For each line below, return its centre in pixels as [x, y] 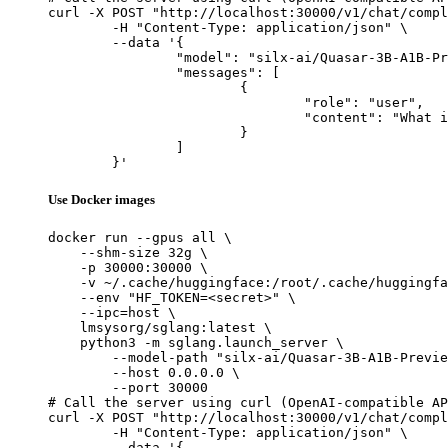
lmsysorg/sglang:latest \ [160, 327]
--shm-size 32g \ [128, 252]
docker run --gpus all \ [140, 237]
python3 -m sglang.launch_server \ [196, 342]
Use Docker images [101, 199]
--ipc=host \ [112, 312]
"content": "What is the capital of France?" [176, 117]
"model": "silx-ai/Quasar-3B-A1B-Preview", [112, 57]
